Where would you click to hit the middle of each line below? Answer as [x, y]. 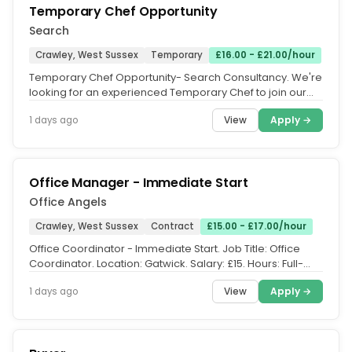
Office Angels [68, 202]
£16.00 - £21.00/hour [265, 55]
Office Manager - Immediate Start [139, 183]
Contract [172, 226]
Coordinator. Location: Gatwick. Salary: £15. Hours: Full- [166, 264]
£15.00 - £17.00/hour [257, 226]
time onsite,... [62, 279]
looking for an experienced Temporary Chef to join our [168, 92]
